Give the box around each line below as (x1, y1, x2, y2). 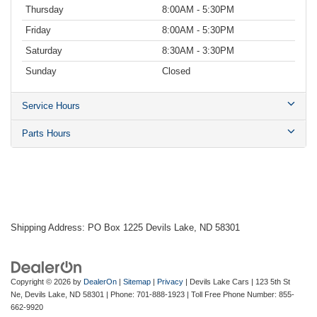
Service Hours (22, 100, 80, 112)
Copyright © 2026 (11, 277, 73, 287)
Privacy (157, 277, 183, 287)
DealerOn (83, 277, 117, 287)
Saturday (25, 45, 62, 57)
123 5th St (253, 277, 290, 287)
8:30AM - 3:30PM (162, 45, 234, 57)
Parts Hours (22, 128, 71, 139)
